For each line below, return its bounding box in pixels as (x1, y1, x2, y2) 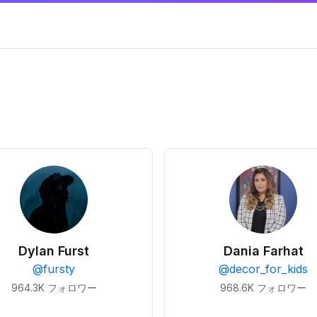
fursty (43, 262, 75, 276)
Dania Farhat (223, 243, 304, 258)
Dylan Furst (18, 243, 89, 258)
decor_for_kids (229, 262, 308, 276)
